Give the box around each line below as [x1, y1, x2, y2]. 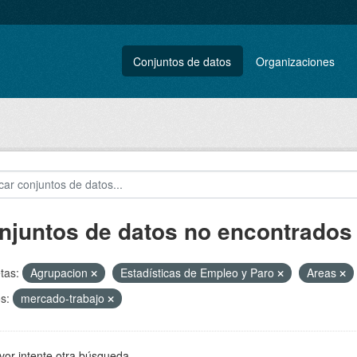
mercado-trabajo [20, 290, 108, 306]
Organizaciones [256, 53, 335, 69]
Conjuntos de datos [133, 53, 232, 69]
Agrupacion [29, 265, 91, 280]
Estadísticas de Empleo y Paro [120, 265, 277, 280]
